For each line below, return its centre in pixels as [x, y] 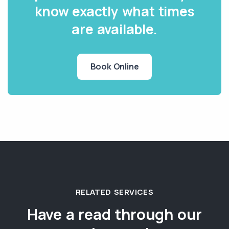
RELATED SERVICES [114, 192]
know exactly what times [114, 11]
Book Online [114, 66]
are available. [114, 29]
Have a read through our [114, 214]
